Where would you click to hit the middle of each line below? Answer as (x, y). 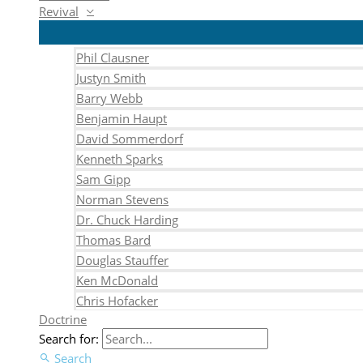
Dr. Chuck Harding (127, 220)
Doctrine (63, 319)
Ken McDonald (117, 280)
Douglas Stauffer (122, 260)
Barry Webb (109, 98)
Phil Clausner (113, 58)
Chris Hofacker (117, 301)
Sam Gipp (103, 179)
